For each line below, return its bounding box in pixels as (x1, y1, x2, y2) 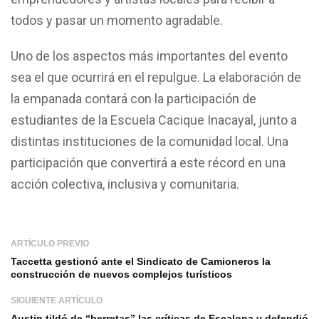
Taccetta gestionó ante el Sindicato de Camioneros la (11, 255, 271, 267)
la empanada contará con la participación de (11, 90, 256, 106)
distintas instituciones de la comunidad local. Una (11, 133, 288, 149)
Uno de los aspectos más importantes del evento (11, 48, 288, 63)
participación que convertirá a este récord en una (11, 155, 286, 170)
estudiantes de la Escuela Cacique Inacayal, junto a (11, 112, 297, 127)
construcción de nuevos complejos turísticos (11, 268, 232, 280)
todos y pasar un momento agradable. (11, 12, 223, 28)
